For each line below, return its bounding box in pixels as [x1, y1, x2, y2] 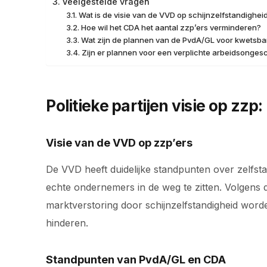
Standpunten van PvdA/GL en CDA [46, 253, 226, 266]
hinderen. [46, 216, 89, 229]
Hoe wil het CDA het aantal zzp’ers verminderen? [80, 22, 261, 32]
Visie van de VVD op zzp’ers [46, 136, 193, 149]
